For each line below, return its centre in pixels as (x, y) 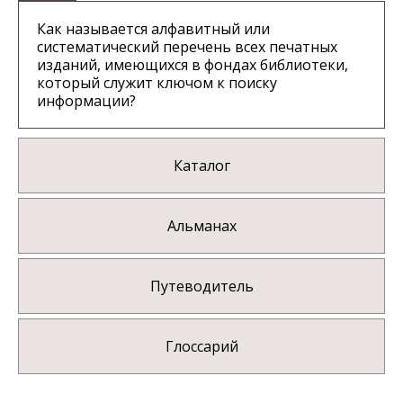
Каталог (201, 166)
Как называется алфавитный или (153, 29)
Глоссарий (201, 347)
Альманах (201, 226)
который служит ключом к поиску (157, 83)
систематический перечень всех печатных (187, 47)
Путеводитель (201, 287)
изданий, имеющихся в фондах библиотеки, (193, 65)
